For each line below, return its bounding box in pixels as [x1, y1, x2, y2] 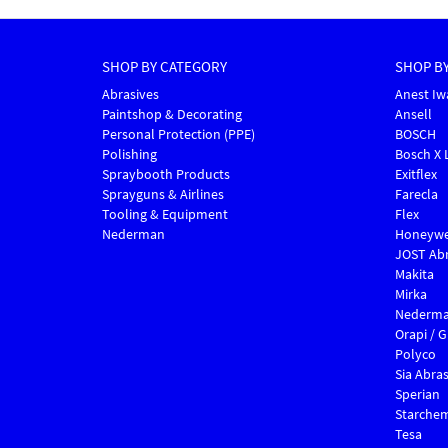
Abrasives [102, 85, 159, 104]
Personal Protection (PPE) [102, 125, 255, 144]
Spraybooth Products [102, 165, 230, 184]
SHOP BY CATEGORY [102, 57, 227, 77]
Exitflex [394, 165, 437, 184]
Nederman [102, 225, 165, 244]
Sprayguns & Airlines [102, 185, 224, 204]
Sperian [394, 385, 440, 404]
